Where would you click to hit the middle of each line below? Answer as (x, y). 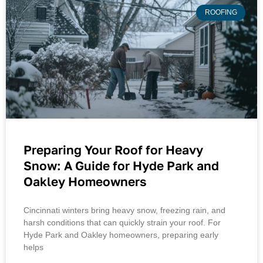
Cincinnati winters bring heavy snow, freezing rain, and (124, 210)
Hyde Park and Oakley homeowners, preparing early (121, 235)
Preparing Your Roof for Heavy (113, 150)
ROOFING (221, 13)
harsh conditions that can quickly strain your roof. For (122, 223)
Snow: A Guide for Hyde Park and (121, 166)
